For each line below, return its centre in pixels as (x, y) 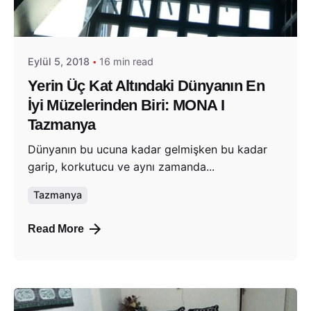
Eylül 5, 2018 (59, 62)
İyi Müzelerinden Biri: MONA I (126, 105)
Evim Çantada (106, 17)
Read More (56, 228)
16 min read (126, 62)
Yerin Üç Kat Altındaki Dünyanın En (146, 85)
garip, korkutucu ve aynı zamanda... (121, 167)
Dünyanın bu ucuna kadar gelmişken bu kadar (148, 150)
